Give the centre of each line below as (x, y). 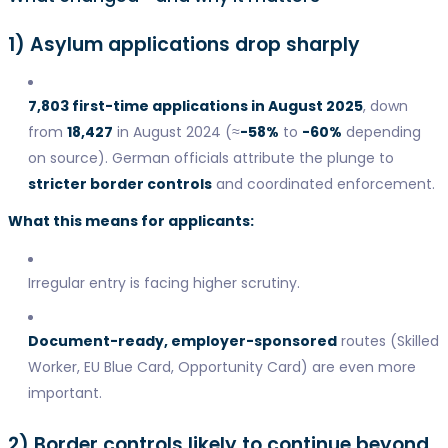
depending (381, 131)
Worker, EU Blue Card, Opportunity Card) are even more (221, 366)
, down (385, 105)
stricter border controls (119, 183)
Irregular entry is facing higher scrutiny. (163, 282)
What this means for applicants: (130, 220)
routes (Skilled (387, 340)
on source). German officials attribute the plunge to (210, 157)
